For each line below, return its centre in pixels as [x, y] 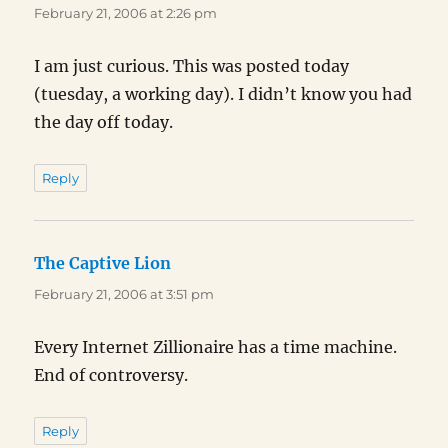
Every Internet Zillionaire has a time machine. [216, 347]
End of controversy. [111, 375]
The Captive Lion [103, 263]
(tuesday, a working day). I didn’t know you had [223, 94]
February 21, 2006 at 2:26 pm [126, 13]
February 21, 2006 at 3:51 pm [124, 294]
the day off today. [104, 122]
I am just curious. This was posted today [192, 66]
